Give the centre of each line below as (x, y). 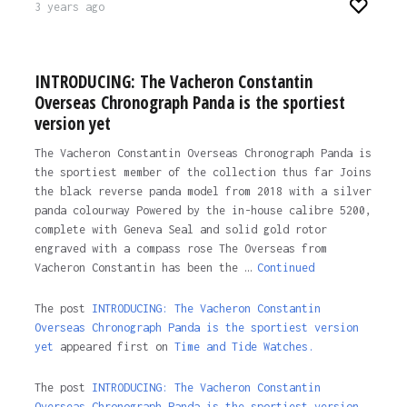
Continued (285, 268)
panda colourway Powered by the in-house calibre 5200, (203, 211)
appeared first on (114, 347)
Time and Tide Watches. (244, 347)
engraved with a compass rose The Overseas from (180, 249)
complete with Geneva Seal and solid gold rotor (180, 230)
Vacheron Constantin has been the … (145, 268)
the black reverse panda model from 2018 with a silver (203, 192)
